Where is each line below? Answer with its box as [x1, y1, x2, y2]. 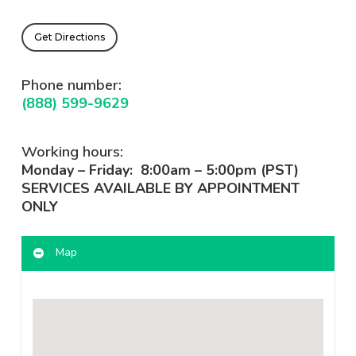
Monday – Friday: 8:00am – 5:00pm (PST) [21, 160, 299, 180]
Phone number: [21, 75, 122, 94]
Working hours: [21, 141, 123, 161]
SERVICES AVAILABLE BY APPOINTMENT [21, 178, 300, 198]
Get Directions [33, 30, 105, 43]
